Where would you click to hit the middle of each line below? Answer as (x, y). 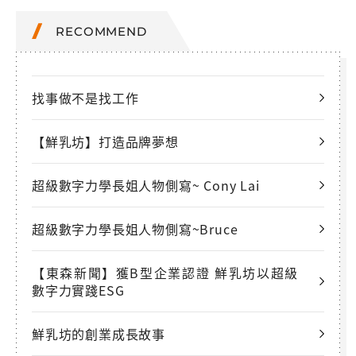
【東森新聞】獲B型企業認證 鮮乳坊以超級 (165, 272)
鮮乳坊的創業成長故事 (99, 333)
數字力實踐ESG (78, 290)
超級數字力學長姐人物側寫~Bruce (135, 228)
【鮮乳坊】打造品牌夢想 (105, 141)
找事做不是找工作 (85, 97)
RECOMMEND (101, 31)
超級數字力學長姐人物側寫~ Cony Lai (146, 185)
